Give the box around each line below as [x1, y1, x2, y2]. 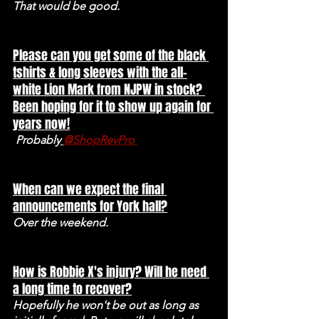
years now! [13, 114, 70, 133]
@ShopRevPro [63, 132, 137, 147]
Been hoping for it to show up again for [13, 97, 214, 116]
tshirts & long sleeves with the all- [13, 63, 187, 82]
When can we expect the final [13, 179, 167, 199]
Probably [16, 132, 61, 147]
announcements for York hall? [13, 197, 167, 216]
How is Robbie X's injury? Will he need [13, 262, 209, 281]
